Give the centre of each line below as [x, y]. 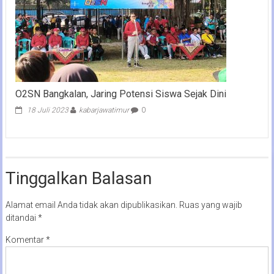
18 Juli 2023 [47, 110]
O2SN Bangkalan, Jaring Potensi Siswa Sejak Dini [120, 94]
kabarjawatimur [104, 110]
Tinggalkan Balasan [78, 178]
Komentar [25, 239]
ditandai [21, 217]
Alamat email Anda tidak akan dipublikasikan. [91, 205]
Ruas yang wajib [210, 205]
